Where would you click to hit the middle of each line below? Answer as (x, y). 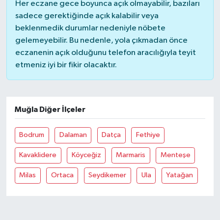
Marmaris (131, 155)
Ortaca (62, 175)
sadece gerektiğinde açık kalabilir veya (87, 16)
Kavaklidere (38, 155)
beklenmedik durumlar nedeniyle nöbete (90, 28)
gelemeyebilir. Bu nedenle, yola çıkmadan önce (101, 40)
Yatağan (180, 175)
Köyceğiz (86, 155)
